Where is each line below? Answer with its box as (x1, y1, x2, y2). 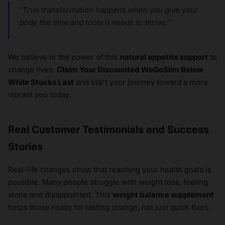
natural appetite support (120, 52, 208, 62)
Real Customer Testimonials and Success (8, 124, 209, 136)
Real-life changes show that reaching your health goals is (8, 165, 211, 175)
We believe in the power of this (8, 52, 120, 62)
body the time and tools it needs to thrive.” (20, 18, 170, 28)
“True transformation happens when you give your (20, 5, 198, 15)
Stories (8, 141, 43, 153)
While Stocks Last (8, 77, 74, 87)
